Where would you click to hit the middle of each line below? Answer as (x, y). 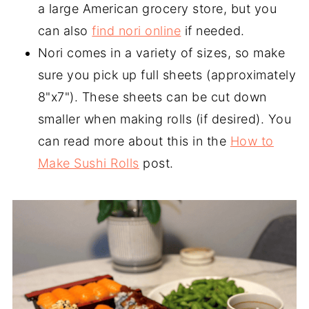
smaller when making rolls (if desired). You (165, 119)
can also (65, 31)
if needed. (213, 31)
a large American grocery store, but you (157, 9)
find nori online (137, 31)
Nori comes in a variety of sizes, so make (161, 53)
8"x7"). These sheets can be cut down (152, 97)
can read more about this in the (134, 141)
